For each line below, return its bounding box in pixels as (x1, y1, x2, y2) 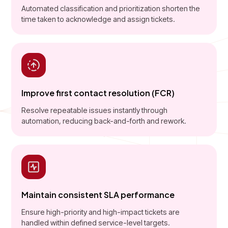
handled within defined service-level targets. (21, 218, 170, 227)
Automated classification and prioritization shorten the (21, 4, 201, 13)
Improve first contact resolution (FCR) (21, 87, 175, 98)
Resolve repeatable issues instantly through (21, 105, 168, 115)
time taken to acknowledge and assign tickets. (21, 14, 176, 23)
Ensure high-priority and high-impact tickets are (21, 207, 180, 216)
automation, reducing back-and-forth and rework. (21, 116, 187, 125)
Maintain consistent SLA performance (21, 189, 175, 200)
